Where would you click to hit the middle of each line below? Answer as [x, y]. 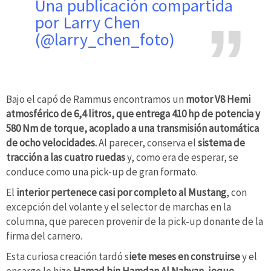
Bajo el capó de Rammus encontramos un [96, 100]
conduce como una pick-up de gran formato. [102, 172]
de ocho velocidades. [52, 143]
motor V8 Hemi [218, 100]
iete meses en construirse [184, 256]
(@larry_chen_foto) [105, 39]
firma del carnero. [44, 236]
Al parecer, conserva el [147, 143]
